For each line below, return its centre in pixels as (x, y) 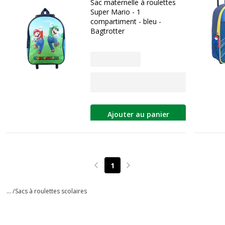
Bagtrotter (107, 31)
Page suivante (151, 170)
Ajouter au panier (138, 115)
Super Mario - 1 (116, 12)
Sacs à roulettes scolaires (51, 191)
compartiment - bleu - (126, 21)
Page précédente (124, 170)
